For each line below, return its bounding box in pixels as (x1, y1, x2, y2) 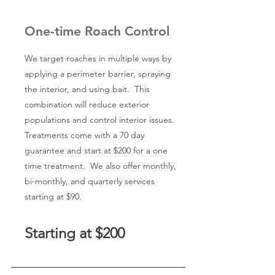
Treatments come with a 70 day (25, 130, 144, 141)
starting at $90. (25, 191, 82, 202)
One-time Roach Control (25, 23, 169, 39)
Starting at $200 (25, 224, 125, 242)
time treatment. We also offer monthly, (25, 160, 176, 171)
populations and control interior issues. (25, 114, 177, 125)
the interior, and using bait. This (25, 83, 150, 95)
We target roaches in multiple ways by (25, 53, 171, 64)
